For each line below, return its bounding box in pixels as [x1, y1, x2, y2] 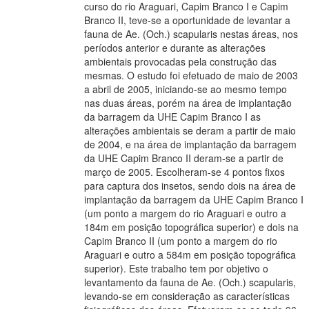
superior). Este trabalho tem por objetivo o [84, 261, 268, 275]
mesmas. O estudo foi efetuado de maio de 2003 [84, 68, 298, 82]
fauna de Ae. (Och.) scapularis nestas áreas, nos [84, 26, 298, 41]
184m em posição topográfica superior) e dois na [84, 219, 299, 234]
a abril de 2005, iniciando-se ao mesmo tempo [84, 81, 287, 96]
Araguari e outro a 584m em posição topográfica [84, 247, 296, 261]
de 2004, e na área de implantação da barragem [84, 137, 297, 151]
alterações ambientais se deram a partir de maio [84, 123, 296, 137]
